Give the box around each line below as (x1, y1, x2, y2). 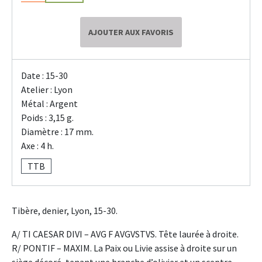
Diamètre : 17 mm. (21, 126, 94, 138)
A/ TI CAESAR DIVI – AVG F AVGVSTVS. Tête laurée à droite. (12, 228, 239, 240)
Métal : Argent (21, 98, 78, 110)
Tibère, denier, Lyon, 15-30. (12, 205, 118, 217)
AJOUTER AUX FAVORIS (88, 27, 174, 38)
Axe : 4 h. (21, 140, 54, 152)
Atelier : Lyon (21, 84, 73, 96)
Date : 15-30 (21, 70, 68, 82)
